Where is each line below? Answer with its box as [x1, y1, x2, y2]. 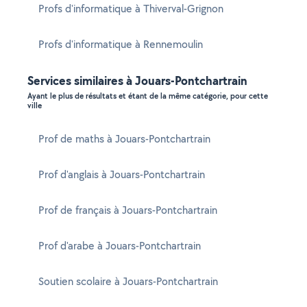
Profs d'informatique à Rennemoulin [38, 37, 203, 51]
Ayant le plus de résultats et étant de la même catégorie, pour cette [27, 90, 268, 101]
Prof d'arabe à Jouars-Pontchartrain [38, 238, 201, 253]
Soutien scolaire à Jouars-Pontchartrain [38, 274, 218, 288]
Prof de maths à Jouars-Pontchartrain [38, 132, 210, 146]
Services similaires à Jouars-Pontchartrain [27, 72, 247, 89]
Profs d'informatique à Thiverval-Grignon [38, 1, 223, 16]
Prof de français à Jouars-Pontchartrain [38, 203, 217, 217]
